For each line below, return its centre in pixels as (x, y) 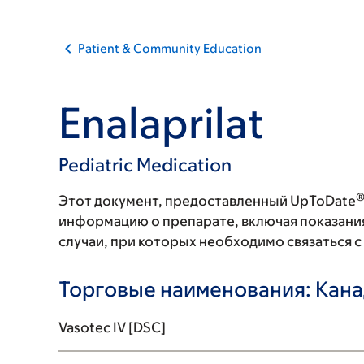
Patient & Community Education (170, 48)
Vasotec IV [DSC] (112, 327)
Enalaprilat (161, 123)
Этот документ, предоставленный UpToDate (207, 201)
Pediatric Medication (145, 165)
